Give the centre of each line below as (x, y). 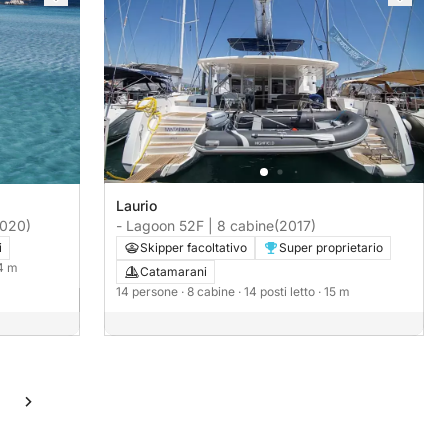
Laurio (136, 205)
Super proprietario (331, 247)
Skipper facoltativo (193, 247)
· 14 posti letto (278, 291)
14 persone (148, 291)
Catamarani (173, 271)
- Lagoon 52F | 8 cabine (195, 225)
